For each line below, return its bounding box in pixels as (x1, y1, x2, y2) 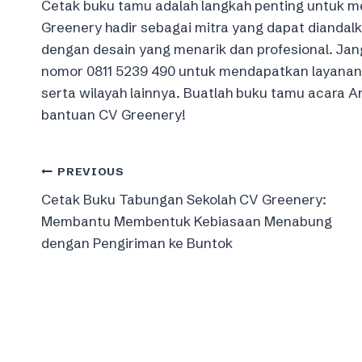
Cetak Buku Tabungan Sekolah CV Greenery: (41, 190, 326, 208)
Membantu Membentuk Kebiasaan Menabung (41, 212, 332, 229)
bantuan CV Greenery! (41, 105, 186, 123)
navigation (40, 194, 163, 225)
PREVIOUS (57, 165, 124, 179)
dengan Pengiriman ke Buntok (41, 234, 233, 251)
